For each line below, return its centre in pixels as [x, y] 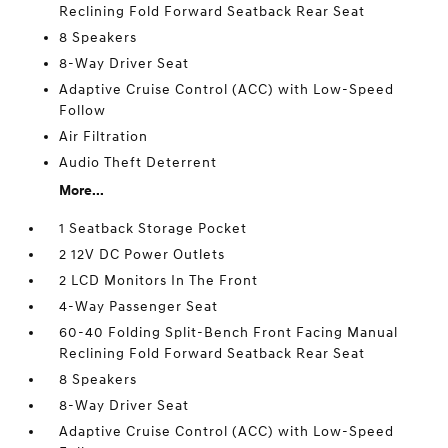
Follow [83, 111]
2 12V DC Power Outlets [142, 255]
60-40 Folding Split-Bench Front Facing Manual [229, 333]
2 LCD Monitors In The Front [159, 281]
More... [82, 191]
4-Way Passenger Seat [139, 307]
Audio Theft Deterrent [138, 163]
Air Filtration [104, 137]
